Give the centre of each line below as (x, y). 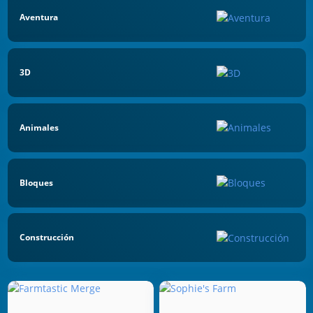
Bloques (36, 182)
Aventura (39, 17)
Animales (39, 127)
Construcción (47, 238)
